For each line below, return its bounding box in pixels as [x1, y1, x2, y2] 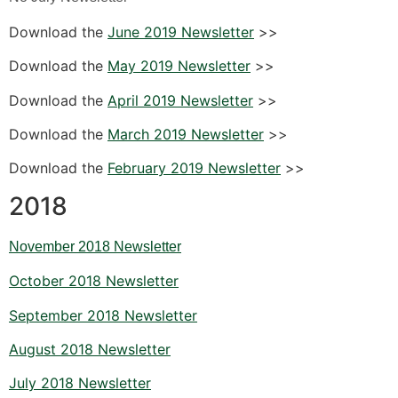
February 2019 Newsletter [107, 159, 281, 178]
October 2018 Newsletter [9, 272, 179, 291]
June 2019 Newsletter [107, 22, 254, 41]
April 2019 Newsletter [107, 91, 253, 109]
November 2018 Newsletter [9, 238, 181, 254]
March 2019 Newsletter [107, 124, 264, 143]
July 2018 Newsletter [9, 374, 151, 393]
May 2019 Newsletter [107, 57, 251, 76]
